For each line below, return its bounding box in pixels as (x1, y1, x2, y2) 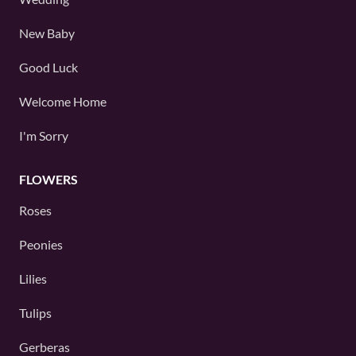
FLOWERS (19, 172, 78, 188)
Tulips (19, 305, 52, 321)
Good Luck (19, 60, 78, 75)
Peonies (19, 237, 63, 253)
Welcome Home (19, 94, 106, 110)
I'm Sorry (19, 128, 68, 144)
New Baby (19, 25, 75, 41)
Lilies (19, 271, 47, 287)
